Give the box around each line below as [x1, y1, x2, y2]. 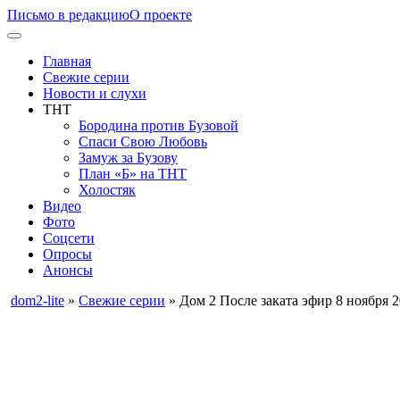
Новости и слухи [43, 86, 146, 101]
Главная [43, 54, 91, 69]
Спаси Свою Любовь [79, 134, 207, 149]
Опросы [43, 246, 92, 262]
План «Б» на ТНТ [79, 166, 187, 181]
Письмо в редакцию [7, 7, 129, 22]
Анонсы [43, 262, 93, 278]
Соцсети [43, 230, 95, 246]
